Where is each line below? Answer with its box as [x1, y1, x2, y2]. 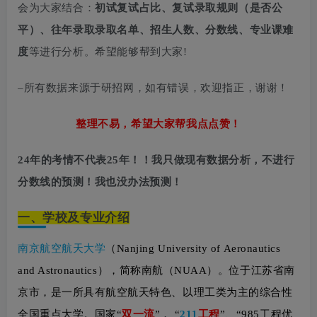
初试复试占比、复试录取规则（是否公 [95, 1, 283, 13]
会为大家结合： [18, 1, 96, 13]
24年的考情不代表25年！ [18, 154, 141, 166]
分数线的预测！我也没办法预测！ [18, 175, 183, 188]
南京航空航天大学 [18, 242, 106, 254]
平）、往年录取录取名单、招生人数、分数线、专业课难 [18, 23, 294, 35]
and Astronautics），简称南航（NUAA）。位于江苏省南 [18, 264, 295, 276]
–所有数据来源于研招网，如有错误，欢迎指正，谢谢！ [18, 81, 289, 93]
